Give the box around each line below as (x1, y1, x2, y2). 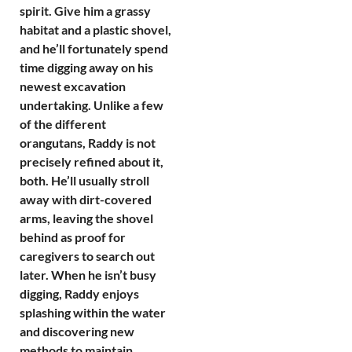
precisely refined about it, (20, 153, 163, 169)
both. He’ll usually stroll (20, 172, 149, 188)
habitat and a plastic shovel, (20, 21, 171, 37)
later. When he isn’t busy (20, 266, 156, 282)
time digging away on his (20, 59, 153, 75)
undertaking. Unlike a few (20, 97, 163, 112)
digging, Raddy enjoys (20, 285, 139, 301)
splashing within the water (20, 304, 166, 320)
